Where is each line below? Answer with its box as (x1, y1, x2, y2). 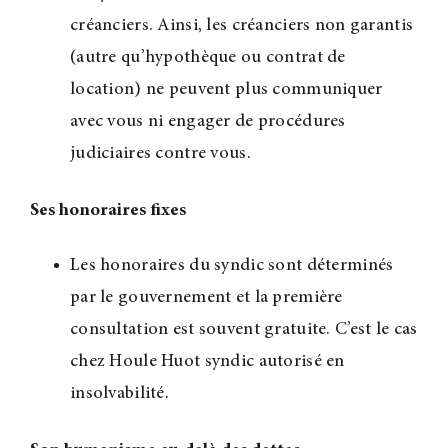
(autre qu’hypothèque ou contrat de (69, 48, 346, 67)
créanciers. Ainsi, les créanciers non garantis (69, 16, 414, 35)
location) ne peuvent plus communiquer (69, 80, 383, 99)
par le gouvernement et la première (69, 289, 343, 308)
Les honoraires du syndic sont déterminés (69, 257, 394, 276)
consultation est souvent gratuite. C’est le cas (69, 321, 418, 340)
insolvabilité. (69, 385, 169, 404)
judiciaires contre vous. (69, 144, 251, 163)
